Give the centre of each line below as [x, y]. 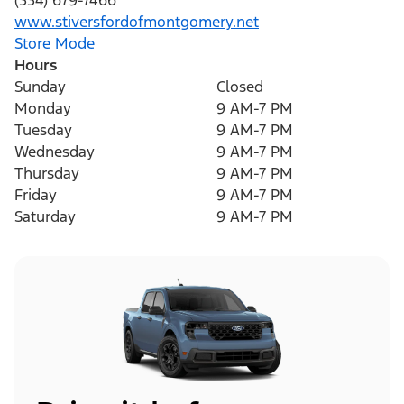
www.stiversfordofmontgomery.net [137, 22]
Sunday [40, 87]
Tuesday [43, 130]
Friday [36, 195]
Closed [240, 87]
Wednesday [55, 152]
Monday [43, 109]
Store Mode [55, 44]
